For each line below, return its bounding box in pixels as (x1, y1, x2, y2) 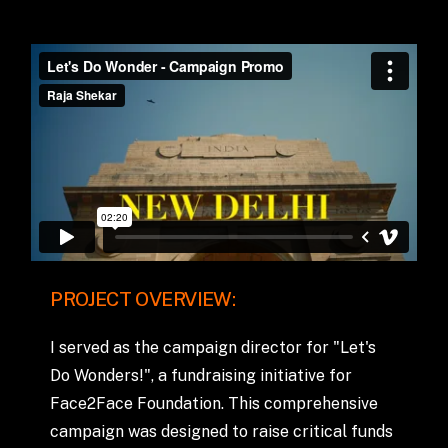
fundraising (171, 366, 257, 386)
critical (293, 422, 348, 442)
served (59, 338, 110, 358)
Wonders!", (74, 366, 155, 386)
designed (161, 422, 229, 442)
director (241, 338, 303, 358)
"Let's (333, 338, 377, 358)
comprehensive (264, 394, 379, 414)
